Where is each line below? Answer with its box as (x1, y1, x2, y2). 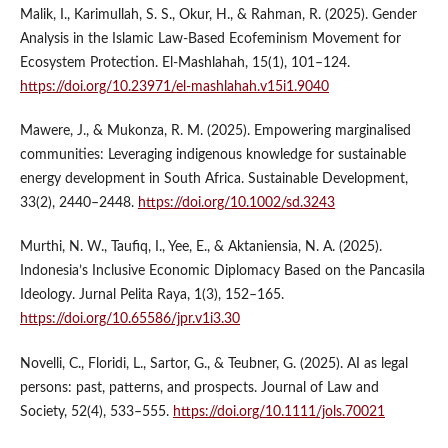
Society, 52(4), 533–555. (19, 404, 173, 419)
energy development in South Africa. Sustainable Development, (19, 172, 408, 187)
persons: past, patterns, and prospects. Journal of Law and (19, 380, 379, 395)
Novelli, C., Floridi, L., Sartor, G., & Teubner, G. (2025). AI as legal (19, 356, 408, 371)
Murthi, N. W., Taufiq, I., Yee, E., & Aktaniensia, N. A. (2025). (19, 240, 382, 255)
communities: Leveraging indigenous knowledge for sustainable (19, 148, 406, 163)
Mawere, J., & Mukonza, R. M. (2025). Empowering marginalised (19, 124, 411, 139)
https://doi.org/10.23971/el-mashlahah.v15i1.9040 (19, 80, 329, 95)
